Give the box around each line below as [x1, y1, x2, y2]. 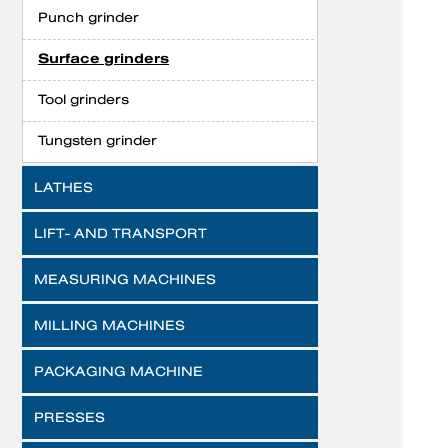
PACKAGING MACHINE [34, 363, 203, 379]
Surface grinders [38, 51, 169, 66]
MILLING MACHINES [34, 317, 185, 333]
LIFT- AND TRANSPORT [34, 225, 207, 241]
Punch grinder [38, 9, 139, 25]
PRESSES [34, 409, 105, 425]
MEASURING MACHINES [34, 271, 216, 287]
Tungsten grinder [38, 132, 157, 148]
